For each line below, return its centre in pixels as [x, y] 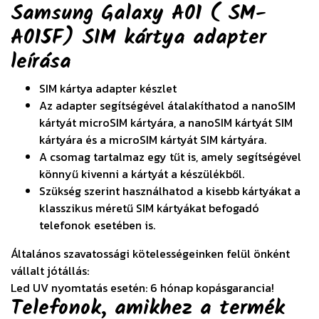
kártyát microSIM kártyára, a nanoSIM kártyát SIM [166, 123]
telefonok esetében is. [97, 225]
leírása [41, 62]
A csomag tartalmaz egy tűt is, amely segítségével [170, 157]
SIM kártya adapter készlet [108, 89]
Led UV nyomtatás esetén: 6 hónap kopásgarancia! [142, 288]
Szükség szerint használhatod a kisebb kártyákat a [170, 191]
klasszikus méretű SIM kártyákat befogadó [149, 208]
